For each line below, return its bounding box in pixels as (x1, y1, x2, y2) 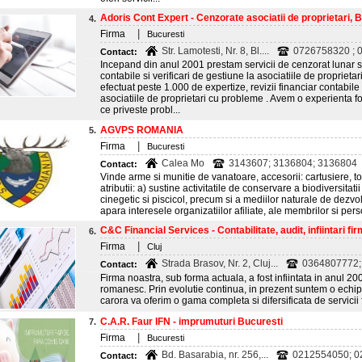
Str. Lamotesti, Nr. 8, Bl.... (162, 45, 269, 57)
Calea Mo (162, 158, 204, 169)
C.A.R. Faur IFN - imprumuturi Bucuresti (100, 316, 283, 327)
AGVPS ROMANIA (100, 124, 183, 136)
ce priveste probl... (100, 104, 180, 116)
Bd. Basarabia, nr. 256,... (162, 349, 268, 360)
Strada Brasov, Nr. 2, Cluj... (162, 258, 278, 269)
